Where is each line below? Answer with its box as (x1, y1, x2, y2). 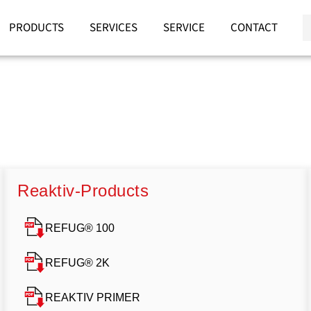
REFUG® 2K (45, 256, 110, 269)
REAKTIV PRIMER (45, 291, 140, 303)
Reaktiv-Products (17, 181, 149, 200)
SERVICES (89, 19, 137, 36)
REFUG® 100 (45, 221, 115, 234)
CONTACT (230, 19, 278, 36)
